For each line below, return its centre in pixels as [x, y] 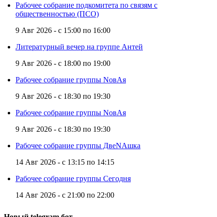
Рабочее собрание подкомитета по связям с [86, 5]
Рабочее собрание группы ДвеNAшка [78, 146]
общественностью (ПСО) [57, 14]
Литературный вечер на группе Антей [79, 47]
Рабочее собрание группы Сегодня [73, 179]
